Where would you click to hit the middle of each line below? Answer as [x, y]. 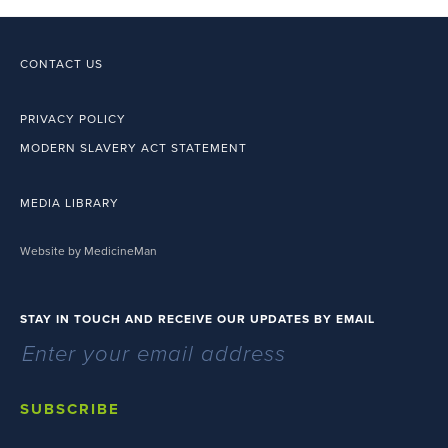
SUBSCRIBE [70, 409]
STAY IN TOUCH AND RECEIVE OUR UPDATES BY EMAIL [197, 319]
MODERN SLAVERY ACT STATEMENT [133, 148]
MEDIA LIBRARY [69, 203]
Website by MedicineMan [88, 251]
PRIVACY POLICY [73, 119]
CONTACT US [61, 64]
